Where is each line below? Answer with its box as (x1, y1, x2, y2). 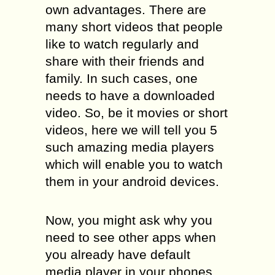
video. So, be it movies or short (45, 106, 228, 120)
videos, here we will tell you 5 (45, 123, 217, 137)
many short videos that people (45, 20, 223, 34)
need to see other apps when (45, 230, 216, 244)
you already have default (45, 247, 190, 261)
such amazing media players (45, 140, 214, 154)
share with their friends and (45, 54, 204, 68)
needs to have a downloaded (45, 88, 215, 103)
